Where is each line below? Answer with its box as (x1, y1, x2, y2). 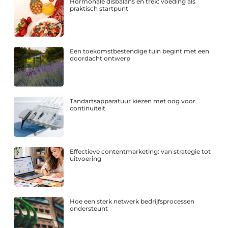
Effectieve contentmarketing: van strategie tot (70, 147, 211, 155)
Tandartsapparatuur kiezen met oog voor (70, 97, 196, 105)
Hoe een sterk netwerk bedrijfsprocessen (70, 197, 195, 205)
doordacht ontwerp (70, 54, 131, 63)
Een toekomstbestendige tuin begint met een (70, 47, 210, 55)
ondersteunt (70, 204, 108, 212)
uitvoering (70, 154, 102, 162)
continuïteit (70, 104, 106, 112)
